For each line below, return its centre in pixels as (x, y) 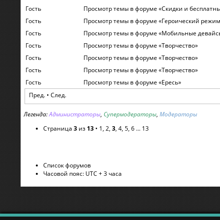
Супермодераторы (130, 114)
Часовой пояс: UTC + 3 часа (82, 173)
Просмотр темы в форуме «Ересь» (132, 82)
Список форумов (67, 165)
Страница (58, 128)
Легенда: (36, 114)
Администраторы (75, 114)
